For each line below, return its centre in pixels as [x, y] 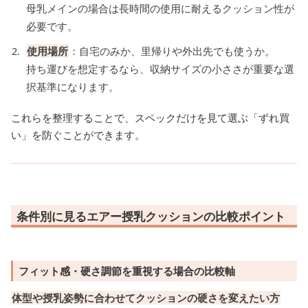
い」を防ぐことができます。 [78, 135]
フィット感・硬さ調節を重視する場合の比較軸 [127, 271]
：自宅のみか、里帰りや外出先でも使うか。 [172, 51]
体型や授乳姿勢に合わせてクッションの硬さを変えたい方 [146, 298]
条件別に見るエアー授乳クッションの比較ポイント [151, 217]
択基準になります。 [72, 87]
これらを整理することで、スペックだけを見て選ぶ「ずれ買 [150, 118]
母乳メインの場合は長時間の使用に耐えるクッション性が [160, 9]
